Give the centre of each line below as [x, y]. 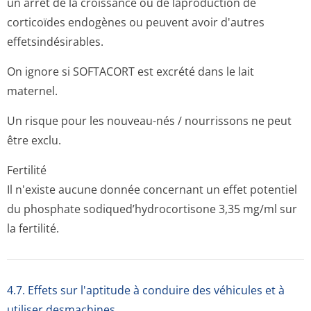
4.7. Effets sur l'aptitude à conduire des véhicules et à [146, 290]
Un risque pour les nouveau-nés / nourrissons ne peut [149, 121]
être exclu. [34, 140]
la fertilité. [33, 228]
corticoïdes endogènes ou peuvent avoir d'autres [136, 22]
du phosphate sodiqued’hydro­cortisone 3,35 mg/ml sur [152, 209]
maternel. [32, 91]
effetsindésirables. [55, 42]
